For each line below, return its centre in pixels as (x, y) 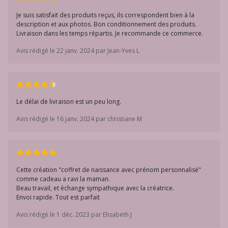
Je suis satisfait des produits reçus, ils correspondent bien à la (105, 15)
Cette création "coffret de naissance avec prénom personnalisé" (109, 170)
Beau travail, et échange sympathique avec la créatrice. (95, 188)
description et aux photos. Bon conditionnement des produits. (106, 24)
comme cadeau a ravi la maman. (63, 179)
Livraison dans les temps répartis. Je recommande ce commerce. (110, 33)
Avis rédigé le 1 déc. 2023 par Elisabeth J (74, 215)
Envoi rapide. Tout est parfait (58, 197)
